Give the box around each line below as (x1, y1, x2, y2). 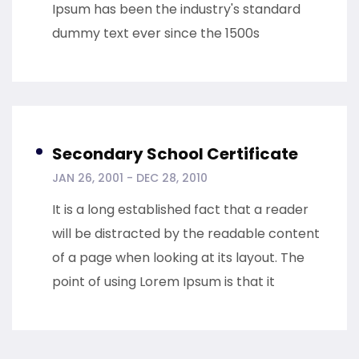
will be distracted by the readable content (52, 224, 320, 244)
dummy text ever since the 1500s (52, 24, 260, 43)
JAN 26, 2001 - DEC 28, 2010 (52, 170, 208, 187)
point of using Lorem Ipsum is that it (52, 272, 275, 292)
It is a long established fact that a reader (52, 200, 309, 220)
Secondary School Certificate (52, 143, 298, 166)
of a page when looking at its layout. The (52, 248, 305, 268)
